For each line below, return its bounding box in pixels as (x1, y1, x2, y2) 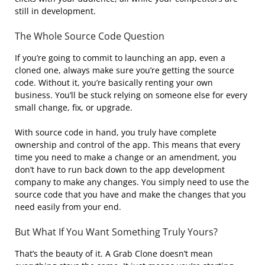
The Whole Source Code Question (15, 30, 164, 43)
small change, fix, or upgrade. (15, 102, 132, 114)
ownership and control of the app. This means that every (15, 139, 240, 151)
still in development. (15, 5, 96, 17)
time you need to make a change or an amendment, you (15, 151, 237, 163)
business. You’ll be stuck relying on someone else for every (15, 89, 247, 101)
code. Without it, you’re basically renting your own (15, 77, 213, 89)
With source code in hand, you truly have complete (15, 127, 216, 138)
